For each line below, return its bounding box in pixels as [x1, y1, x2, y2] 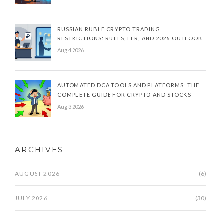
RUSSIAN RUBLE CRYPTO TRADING [57, 26, 160, 33]
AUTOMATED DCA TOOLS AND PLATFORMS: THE [57, 82, 199, 89]
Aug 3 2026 [57, 103, 84, 110]
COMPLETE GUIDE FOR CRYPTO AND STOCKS [57, 91, 191, 98]
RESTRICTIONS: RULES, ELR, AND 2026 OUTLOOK [57, 35, 203, 42]
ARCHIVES [15, 145, 63, 155]
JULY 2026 [15, 194, 48, 202]
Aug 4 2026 [57, 47, 84, 54]
